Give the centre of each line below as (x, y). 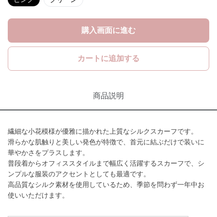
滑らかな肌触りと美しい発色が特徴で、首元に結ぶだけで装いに (106, 142)
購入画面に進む (108, 30)
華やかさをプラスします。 (48, 153)
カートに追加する (108, 58)
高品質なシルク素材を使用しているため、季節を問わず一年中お (106, 185)
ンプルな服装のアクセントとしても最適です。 (79, 174)
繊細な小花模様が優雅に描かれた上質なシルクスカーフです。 (103, 131)
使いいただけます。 (38, 195)
